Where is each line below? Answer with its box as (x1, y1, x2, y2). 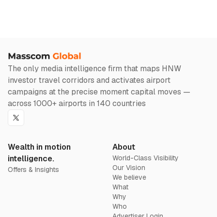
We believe (112, 172, 146, 182)
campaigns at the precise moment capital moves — (8, 86, 190, 97)
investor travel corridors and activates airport (8, 75, 170, 85)
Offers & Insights (8, 165, 59, 174)
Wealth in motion (8, 141, 71, 152)
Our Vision (112, 163, 145, 172)
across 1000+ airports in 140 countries (8, 98, 146, 108)
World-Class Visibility (112, 153, 179, 162)
